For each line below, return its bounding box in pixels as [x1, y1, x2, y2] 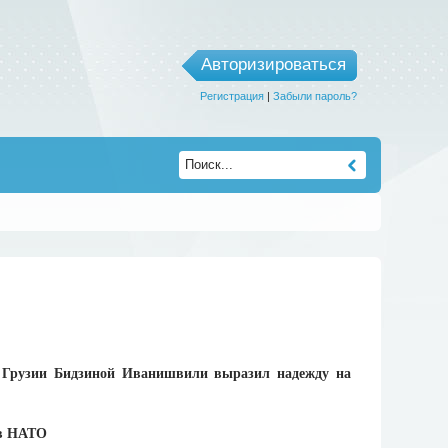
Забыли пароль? [272, 90, 357, 102]
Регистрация [199, 90, 264, 102]
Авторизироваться [200, 55, 346, 74]
